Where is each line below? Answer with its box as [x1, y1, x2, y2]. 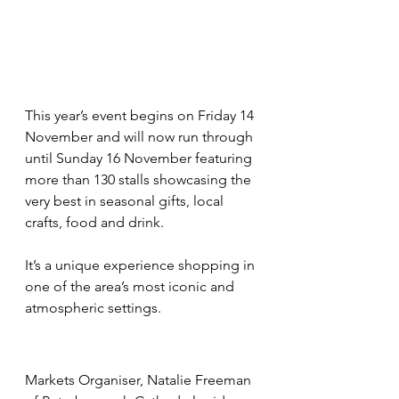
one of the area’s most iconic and [25, 278, 238, 296]
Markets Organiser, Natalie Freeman [25, 370, 255, 388]
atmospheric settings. [25, 299, 165, 317]
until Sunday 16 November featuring [25, 150, 256, 167]
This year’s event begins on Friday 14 [25, 107, 257, 125]
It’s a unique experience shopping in [25, 256, 258, 274]
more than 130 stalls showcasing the [25, 171, 255, 189]
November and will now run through [25, 128, 256, 146]
